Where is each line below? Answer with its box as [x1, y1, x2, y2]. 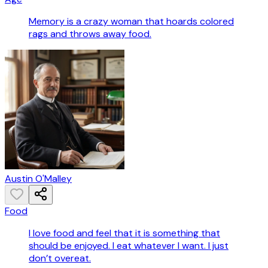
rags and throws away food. [29, 28, 151, 41]
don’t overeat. [29, 252, 91, 265]
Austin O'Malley [5, 172, 72, 185]
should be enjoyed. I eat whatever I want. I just [29, 239, 229, 252]
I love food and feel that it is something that [29, 227, 220, 240]
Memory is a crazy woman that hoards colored [29, 15, 234, 28]
